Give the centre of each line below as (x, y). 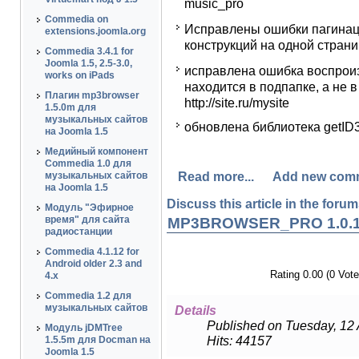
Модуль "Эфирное (89, 208)
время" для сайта (87, 220)
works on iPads (79, 75)
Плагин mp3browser (92, 95)
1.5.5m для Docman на (97, 340)
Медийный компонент (96, 151)
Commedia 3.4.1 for (89, 51)
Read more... (216, 176)
